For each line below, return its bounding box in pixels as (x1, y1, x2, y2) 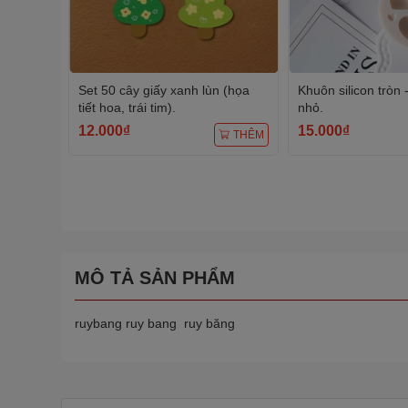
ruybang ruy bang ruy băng (75, 316, 235, 331)
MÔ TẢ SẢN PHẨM (75, 268, 235, 288)
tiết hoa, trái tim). (78, 100, 176, 115)
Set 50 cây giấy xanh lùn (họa (78, 83, 250, 97)
